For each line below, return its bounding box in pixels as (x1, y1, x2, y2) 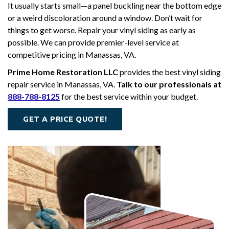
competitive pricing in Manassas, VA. (8, 50, 136, 59)
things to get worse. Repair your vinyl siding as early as (8, 25, 196, 35)
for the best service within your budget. (60, 91, 198, 101)
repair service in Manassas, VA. (8, 79, 117, 89)
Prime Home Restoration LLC (8, 67, 118, 77)
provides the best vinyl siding (118, 67, 221, 77)
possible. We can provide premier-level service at (8, 37, 179, 47)
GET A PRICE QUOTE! (23, 114, 107, 123)
